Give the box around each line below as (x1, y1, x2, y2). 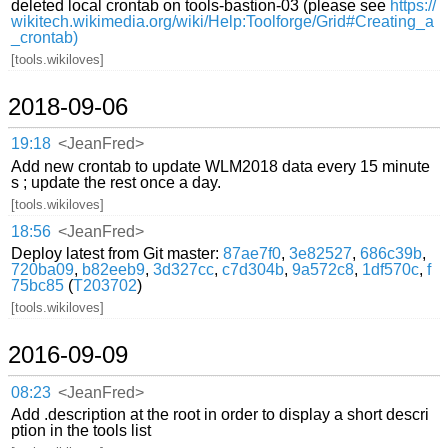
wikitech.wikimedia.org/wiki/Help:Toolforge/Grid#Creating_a (11, 12, 435, 30)
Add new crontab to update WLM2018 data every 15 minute (11, 157, 431, 175)
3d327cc (153, 260, 215, 278)
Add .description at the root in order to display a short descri (11, 405, 430, 423)
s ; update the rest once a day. (11, 173, 222, 191)
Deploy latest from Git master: (11, 244, 224, 262)
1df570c (362, 260, 420, 278)
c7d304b (222, 260, 285, 278)
